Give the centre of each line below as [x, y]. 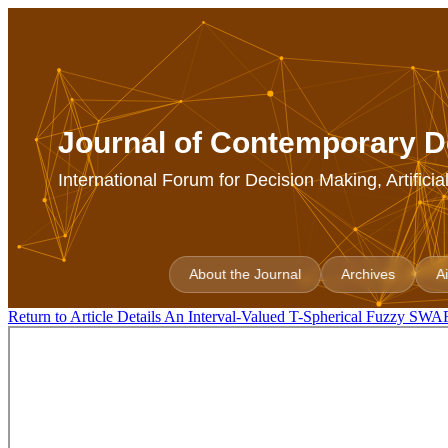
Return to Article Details [86, 316]
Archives [368, 274]
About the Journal [245, 274]
